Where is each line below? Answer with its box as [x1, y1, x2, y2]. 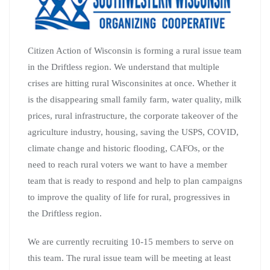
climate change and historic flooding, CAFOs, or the [28, 143, 224, 153]
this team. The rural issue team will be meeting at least [28, 253, 231, 263]
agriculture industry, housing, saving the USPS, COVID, [28, 127, 239, 137]
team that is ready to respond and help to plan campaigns [28, 175, 242, 186]
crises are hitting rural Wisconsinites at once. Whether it [28, 78, 236, 88]
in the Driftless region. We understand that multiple [28, 61, 219, 72]
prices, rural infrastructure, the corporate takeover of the [28, 110, 238, 121]
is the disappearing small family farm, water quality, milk [28, 94, 242, 104]
